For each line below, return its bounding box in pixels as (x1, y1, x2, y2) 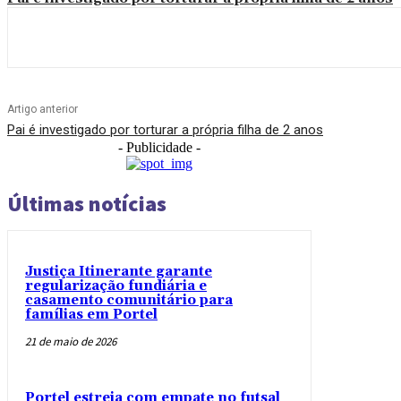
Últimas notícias (7, 190, 166, 218)
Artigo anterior (7, 103, 78, 116)
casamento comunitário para (25, 292, 233, 310)
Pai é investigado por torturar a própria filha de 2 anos (7, 122, 323, 139)
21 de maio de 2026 (25, 334, 116, 350)
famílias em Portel (25, 306, 158, 324)
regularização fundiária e (25, 277, 207, 295)
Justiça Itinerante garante (25, 263, 212, 281)
